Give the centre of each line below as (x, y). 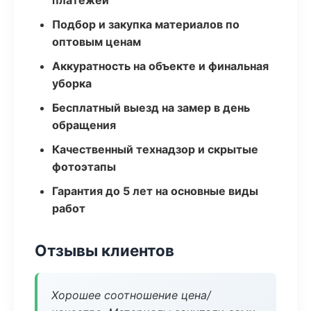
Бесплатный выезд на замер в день (151, 108)
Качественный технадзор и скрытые (155, 149)
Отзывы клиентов (104, 250)
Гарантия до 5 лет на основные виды (155, 191)
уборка (72, 83)
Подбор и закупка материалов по (146, 24)
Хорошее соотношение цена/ (131, 295)
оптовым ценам (96, 42)
